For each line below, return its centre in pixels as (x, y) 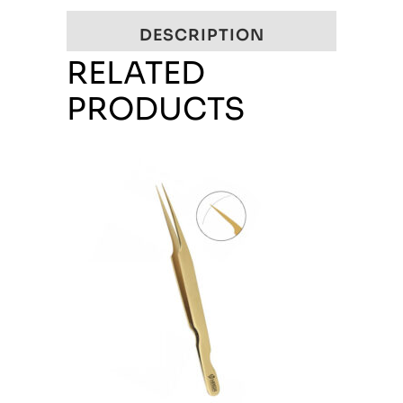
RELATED (136, 73)
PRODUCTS (156, 109)
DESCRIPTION (201, 35)
